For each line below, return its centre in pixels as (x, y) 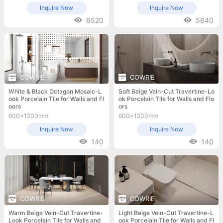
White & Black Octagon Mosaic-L (55, 91)
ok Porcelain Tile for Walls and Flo (166, 99)
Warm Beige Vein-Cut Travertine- (56, 213)
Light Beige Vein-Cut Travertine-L (166, 213)
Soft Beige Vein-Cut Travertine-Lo (167, 91)
